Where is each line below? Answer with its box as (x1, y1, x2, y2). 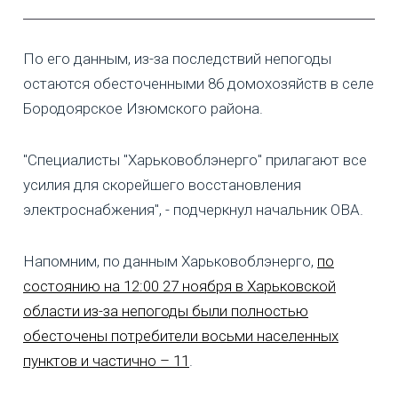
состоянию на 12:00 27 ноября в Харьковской (23, 276, 336, 295)
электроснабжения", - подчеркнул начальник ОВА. (23, 200, 363, 219)
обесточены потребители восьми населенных (23, 326, 338, 345)
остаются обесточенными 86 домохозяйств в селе (23, 74, 374, 92)
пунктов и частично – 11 (23, 351, 189, 370)
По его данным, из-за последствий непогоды (23, 49, 331, 68)
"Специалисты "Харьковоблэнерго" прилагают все (23, 150, 367, 169)
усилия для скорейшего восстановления (23, 175, 301, 194)
